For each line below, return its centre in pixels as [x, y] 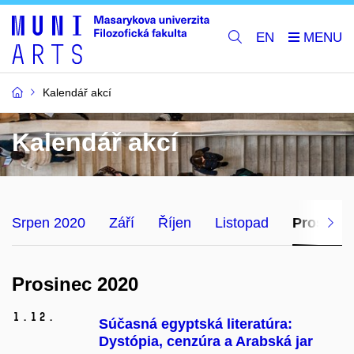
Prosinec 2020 [75, 284]
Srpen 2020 [49, 222]
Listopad [242, 222]
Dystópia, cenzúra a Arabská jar [206, 342]
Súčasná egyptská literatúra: [196, 324]
